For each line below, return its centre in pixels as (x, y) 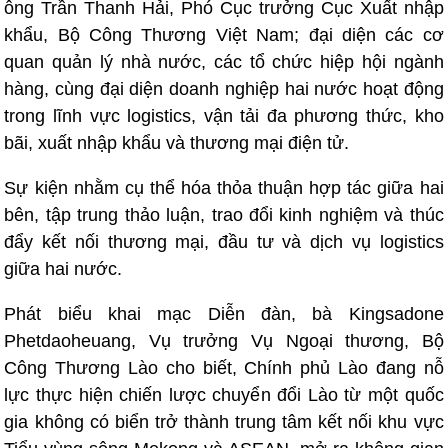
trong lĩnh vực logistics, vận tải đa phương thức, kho (224, 116)
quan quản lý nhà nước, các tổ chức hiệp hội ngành (224, 62)
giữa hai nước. (63, 269)
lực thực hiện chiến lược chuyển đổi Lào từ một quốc (224, 395)
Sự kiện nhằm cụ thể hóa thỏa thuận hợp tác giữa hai (224, 188)
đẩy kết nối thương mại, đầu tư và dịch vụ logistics (224, 242)
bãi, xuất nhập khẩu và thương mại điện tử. (177, 143)
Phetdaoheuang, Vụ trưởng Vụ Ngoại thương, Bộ (224, 341)
